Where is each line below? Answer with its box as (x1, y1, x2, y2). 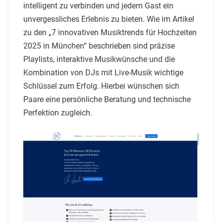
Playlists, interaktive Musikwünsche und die (23, 54, 175, 64)
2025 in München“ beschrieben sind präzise (23, 41, 175, 51)
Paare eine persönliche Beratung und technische (23, 94, 191, 104)
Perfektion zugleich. (23, 108, 92, 117)
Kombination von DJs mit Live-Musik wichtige (23, 67, 183, 77)
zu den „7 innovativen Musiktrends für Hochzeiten (23, 27, 197, 37)
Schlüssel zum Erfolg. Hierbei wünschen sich (23, 81, 179, 91)
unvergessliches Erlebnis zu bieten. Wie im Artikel (23, 14, 194, 24)
